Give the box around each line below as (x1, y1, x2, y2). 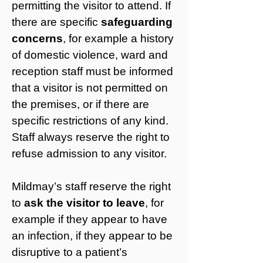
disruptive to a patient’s (12, 246, 127, 258)
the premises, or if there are (12, 98, 149, 110)
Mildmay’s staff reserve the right (12, 180, 171, 193)
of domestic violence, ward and (12, 49, 168, 61)
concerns (12, 32, 63, 45)
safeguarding (101, 16, 173, 28)
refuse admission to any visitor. (12, 147, 167, 160)
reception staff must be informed (12, 65, 173, 77)
